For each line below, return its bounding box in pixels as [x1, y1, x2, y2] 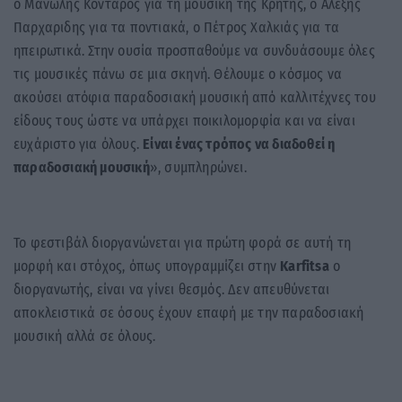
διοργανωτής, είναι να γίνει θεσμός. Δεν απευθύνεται [13, 280, 330, 298]
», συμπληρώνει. [149, 158, 247, 176]
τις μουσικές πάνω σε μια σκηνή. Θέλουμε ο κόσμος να [13, 65, 343, 83]
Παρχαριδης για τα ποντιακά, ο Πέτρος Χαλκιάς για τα [13, 18, 340, 36]
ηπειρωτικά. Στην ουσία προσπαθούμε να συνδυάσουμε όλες [13, 41, 375, 59]
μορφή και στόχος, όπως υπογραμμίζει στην [13, 257, 281, 275]
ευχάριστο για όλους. [13, 135, 144, 153]
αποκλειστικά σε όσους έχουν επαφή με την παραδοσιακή [13, 303, 364, 321]
